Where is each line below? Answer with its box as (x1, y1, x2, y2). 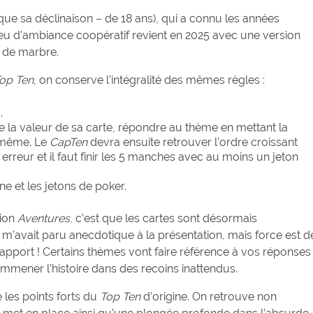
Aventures (17, 212, 70, 226)
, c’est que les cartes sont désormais (70, 212, 257, 226)
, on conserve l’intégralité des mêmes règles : (34, 73, 265, 87)
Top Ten (100, 290, 140, 304)
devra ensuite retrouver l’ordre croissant (87, 136, 298, 150)
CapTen (50, 136, 87, 150)
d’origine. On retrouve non (140, 290, 277, 304)
